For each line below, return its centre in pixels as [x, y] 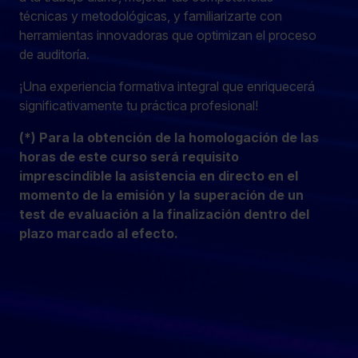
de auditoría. [54, 54]
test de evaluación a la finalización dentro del [164, 214]
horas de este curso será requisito [129, 156]
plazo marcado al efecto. [99, 233]
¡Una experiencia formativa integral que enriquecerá [167, 86]
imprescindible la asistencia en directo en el [159, 175]
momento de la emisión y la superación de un [161, 195]
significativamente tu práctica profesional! [139, 105]
